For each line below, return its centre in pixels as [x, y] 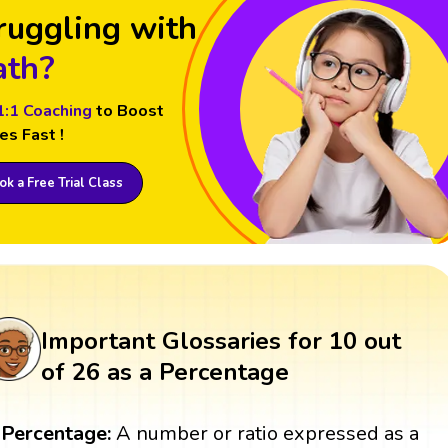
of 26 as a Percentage [164, 372]
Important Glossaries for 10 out [220, 341]
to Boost [129, 111]
